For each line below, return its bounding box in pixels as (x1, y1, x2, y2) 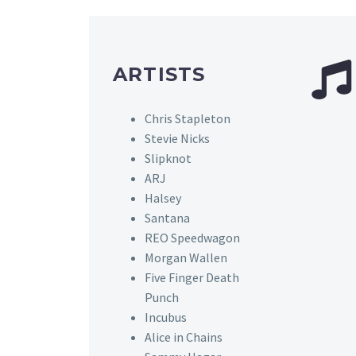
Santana (145, 209, 190, 226)
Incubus (145, 308, 187, 325)
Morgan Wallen (145, 249, 227, 265)
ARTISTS (113, 62, 206, 86)
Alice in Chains (145, 328, 222, 345)
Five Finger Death (145, 269, 239, 285)
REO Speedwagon (145, 229, 240, 246)
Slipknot (145, 149, 192, 166)
